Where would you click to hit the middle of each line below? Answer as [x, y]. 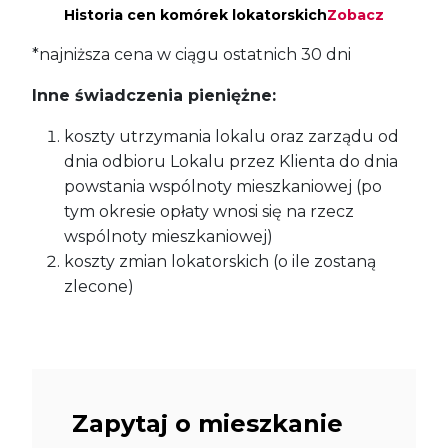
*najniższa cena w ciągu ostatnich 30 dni [191, 55]
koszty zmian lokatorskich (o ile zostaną [220, 262]
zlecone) [99, 287]
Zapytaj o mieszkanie [207, 424]
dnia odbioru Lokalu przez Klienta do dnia [231, 162]
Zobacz [355, 15]
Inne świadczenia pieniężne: [154, 96]
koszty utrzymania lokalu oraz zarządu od [231, 137]
